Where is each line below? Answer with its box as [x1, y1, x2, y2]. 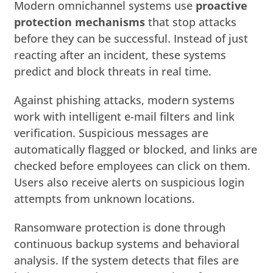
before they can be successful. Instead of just [14, 30, 249, 46]
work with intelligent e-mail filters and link [14, 108, 235, 124]
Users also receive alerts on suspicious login [14, 174, 245, 190]
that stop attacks [145, 14, 237, 29]
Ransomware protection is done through [14, 219, 226, 235]
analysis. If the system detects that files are [14, 252, 239, 268]
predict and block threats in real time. [14, 63, 212, 79]
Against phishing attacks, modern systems [14, 92, 235, 107]
